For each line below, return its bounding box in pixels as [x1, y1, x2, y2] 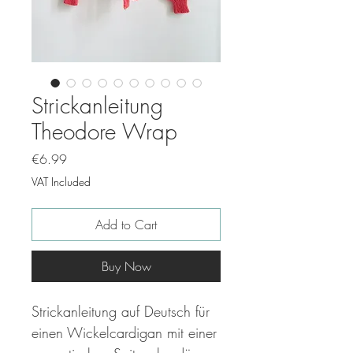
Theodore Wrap [32, 117, 177, 147]
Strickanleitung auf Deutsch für [32, 302, 210, 321]
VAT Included [32, 174, 91, 190]
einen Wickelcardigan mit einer [32, 323, 217, 343]
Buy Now [101, 258, 151, 276]
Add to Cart [95, 216, 157, 234]
